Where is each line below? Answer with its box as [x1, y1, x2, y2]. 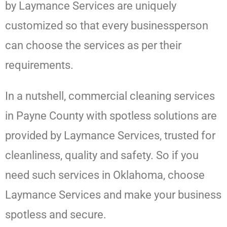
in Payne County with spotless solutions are [5, 109, 217, 123]
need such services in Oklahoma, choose [5, 169, 205, 182]
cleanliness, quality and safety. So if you [5, 149, 199, 162]
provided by [5, 129, 64, 142]
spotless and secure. [5, 208, 106, 221]
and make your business [101, 188, 221, 202]
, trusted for [160, 129, 215, 142]
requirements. [5, 59, 73, 72]
